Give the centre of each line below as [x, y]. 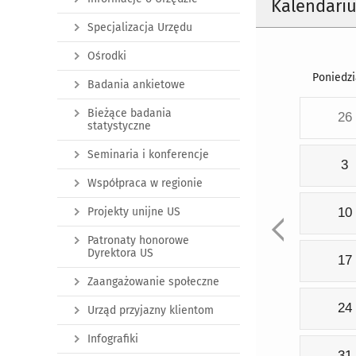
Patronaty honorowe [138, 240]
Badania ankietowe [136, 85]
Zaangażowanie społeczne [153, 282]
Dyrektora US [120, 253]
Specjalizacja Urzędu [140, 27]
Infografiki [113, 339]
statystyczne [119, 126]
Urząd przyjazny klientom [151, 310]
